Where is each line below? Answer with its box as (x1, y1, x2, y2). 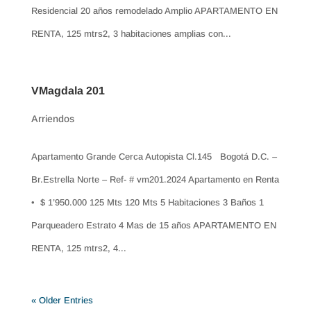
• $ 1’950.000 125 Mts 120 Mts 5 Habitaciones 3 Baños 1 (31, 196, 264, 208)
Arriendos (31, 112, 74, 124)
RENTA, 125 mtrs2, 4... (31, 242, 126, 253)
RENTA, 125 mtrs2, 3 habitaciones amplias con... (31, 28, 231, 39)
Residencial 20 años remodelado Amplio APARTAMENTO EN (31, 5, 278, 16)
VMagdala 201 (31, 84, 105, 96)
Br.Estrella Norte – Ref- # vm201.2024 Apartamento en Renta (31, 174, 279, 185)
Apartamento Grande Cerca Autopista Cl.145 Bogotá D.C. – (31, 151, 277, 162)
